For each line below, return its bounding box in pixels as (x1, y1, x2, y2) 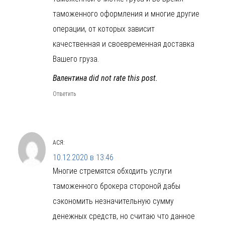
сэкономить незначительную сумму (53, 196, 174, 206)
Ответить (53, 90, 76, 97)
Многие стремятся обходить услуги (53, 166, 172, 176)
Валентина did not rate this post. (53, 73, 158, 83)
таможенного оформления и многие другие (53, 9, 199, 19)
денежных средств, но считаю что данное (53, 211, 195, 221)
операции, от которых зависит (53, 24, 155, 34)
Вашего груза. (53, 54, 99, 64)
